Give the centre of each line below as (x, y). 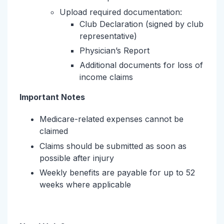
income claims (106, 77)
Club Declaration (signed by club (141, 24)
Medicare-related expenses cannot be (111, 119)
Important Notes (52, 97)
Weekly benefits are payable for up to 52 (117, 172)
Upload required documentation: (121, 12)
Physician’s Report (114, 50)
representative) (108, 36)
